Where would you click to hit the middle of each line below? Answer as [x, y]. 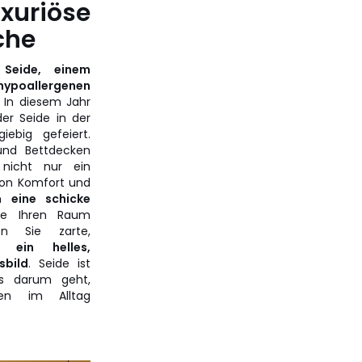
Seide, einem [48, 69]
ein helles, [53, 247]
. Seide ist [59, 263]
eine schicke [51, 199]
